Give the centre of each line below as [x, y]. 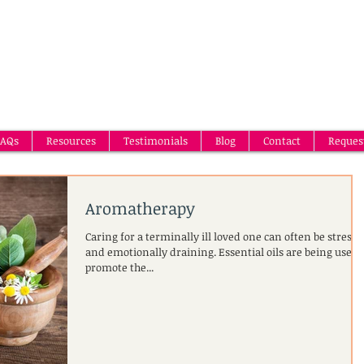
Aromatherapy [140, 208]
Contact [282, 141]
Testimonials [155, 141]
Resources [71, 141]
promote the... [119, 267]
